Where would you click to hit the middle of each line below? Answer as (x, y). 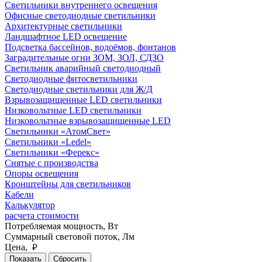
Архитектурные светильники (63, 26)
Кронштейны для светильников (68, 184)
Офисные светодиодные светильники (80, 15)
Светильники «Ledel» (48, 142)
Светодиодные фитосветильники (71, 78)
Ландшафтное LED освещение (66, 36)
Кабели (19, 194)
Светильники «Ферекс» (52, 152)
